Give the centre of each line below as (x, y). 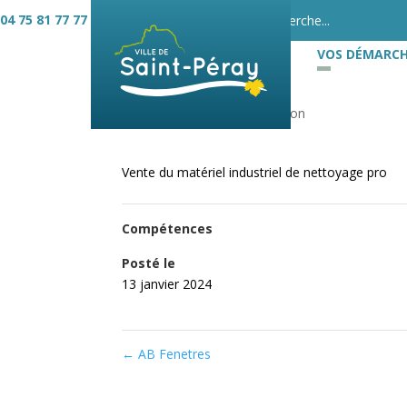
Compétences (168, 228)
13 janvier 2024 (167, 284)
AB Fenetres (173, 354)
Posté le (149, 263)
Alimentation (268, 113)
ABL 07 (181, 108)
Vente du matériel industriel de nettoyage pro (255, 172)
